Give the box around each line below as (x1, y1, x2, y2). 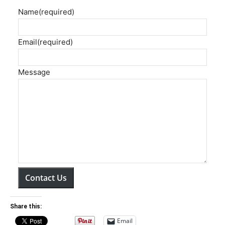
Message (18, 67, 50, 77)
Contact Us (25, 172, 67, 183)
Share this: (10, 202, 42, 210)
